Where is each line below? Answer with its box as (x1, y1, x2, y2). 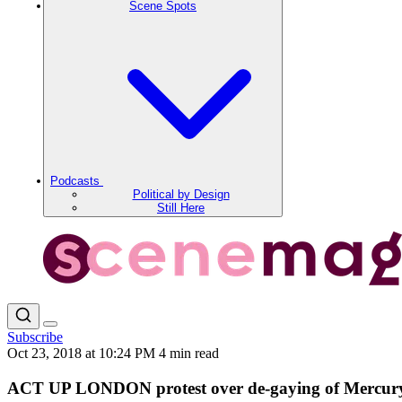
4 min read (159, 345, 219, 361)
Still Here (157, 201, 205, 214)
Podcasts (50, 174, 103, 188)
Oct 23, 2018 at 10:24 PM (7, 345, 159, 361)
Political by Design (132, 188, 230, 201)
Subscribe (7, 329, 63, 345)
